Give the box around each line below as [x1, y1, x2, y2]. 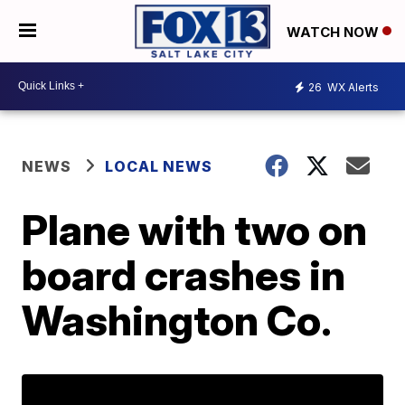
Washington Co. [22, 294, 333, 345]
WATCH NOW [287, 23, 382, 41]
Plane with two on [22, 203, 368, 255]
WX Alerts [325, 80, 379, 95]
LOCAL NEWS [105, 156, 213, 175]
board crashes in [22, 249, 346, 300]
